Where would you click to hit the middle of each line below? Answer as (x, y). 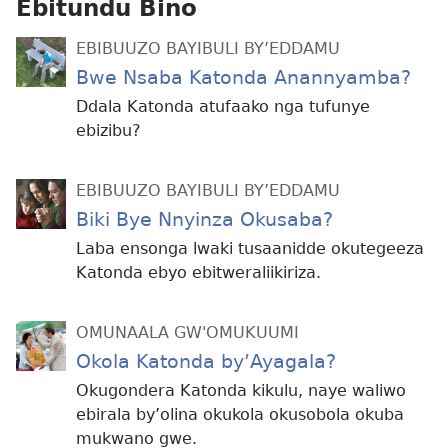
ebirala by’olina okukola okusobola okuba (240, 415)
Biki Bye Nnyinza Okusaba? (204, 220)
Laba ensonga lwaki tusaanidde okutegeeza (250, 249)
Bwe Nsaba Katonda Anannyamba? (243, 78)
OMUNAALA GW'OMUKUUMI (187, 333)
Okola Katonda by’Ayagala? (206, 362)
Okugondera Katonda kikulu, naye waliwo (241, 391)
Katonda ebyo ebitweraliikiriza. (198, 273)
